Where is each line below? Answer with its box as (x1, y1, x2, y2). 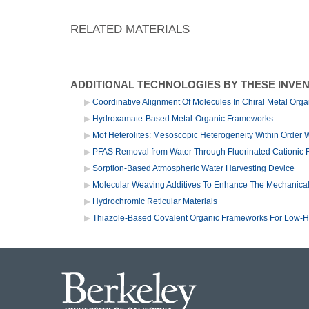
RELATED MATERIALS (70, 23, 190, 37)
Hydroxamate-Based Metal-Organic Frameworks (92, 113, 273, 123)
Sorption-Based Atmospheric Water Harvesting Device (92, 163, 295, 173)
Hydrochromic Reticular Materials (92, 196, 217, 206)
